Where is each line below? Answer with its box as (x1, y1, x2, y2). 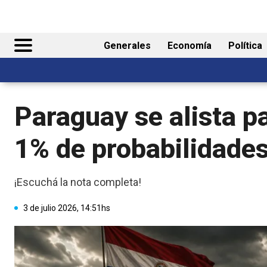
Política (228, 40, 262, 51)
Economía (167, 40, 212, 51)
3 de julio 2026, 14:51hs (23, 203, 110, 213)
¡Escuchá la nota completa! (14, 176, 141, 188)
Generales (104, 40, 151, 51)
